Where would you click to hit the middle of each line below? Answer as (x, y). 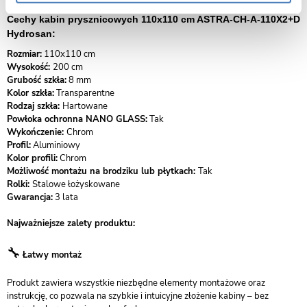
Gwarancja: (30, 197)
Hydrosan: (31, 34)
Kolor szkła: (30, 93)
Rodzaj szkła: (35, 106)
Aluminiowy (56, 145)
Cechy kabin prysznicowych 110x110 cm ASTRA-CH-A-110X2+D (153, 19)
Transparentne (84, 93)
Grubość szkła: (37, 80)
